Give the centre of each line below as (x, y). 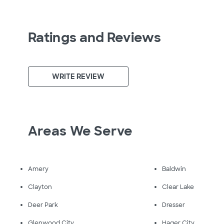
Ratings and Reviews (94, 37)
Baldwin (174, 169)
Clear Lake (178, 187)
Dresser (174, 205)
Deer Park (43, 205)
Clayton (40, 187)
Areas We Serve (80, 131)
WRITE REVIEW (78, 76)
